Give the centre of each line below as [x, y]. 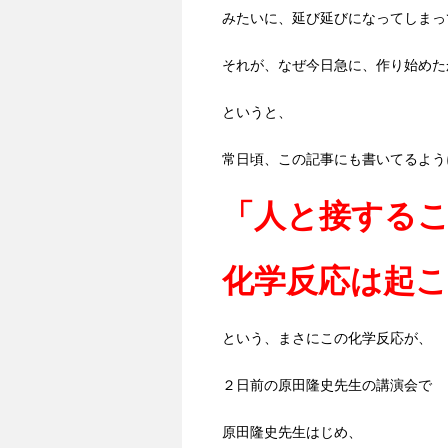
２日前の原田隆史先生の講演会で [327, 385]
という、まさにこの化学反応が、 [327, 338]
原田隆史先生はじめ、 [292, 432]
